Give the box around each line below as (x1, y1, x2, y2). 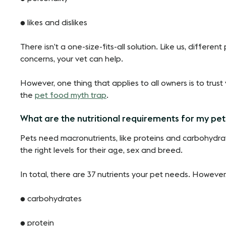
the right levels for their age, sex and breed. (20, 146, 183, 154)
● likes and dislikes (20, 18, 89, 27)
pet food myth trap (35, 91, 106, 99)
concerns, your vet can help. (20, 54, 123, 63)
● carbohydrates (20, 194, 82, 203)
